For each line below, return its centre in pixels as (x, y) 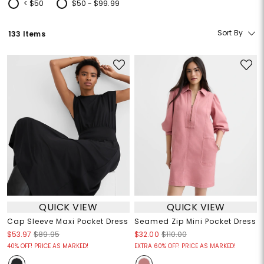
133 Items (27, 34)
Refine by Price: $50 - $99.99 (107, 9)
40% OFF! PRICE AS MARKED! (47, 246)
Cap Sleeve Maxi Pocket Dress (67, 222)
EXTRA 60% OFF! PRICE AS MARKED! (185, 246)
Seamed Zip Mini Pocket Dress (195, 222)
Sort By (230, 33)
